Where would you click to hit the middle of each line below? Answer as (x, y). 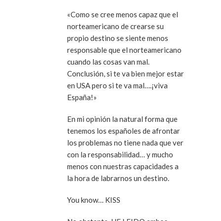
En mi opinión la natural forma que (122, 119)
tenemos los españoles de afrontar (124, 131)
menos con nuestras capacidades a (123, 166)
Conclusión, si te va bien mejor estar (126, 74)
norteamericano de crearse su (115, 26)
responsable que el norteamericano (124, 50)
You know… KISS (94, 200)
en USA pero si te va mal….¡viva (117, 86)
